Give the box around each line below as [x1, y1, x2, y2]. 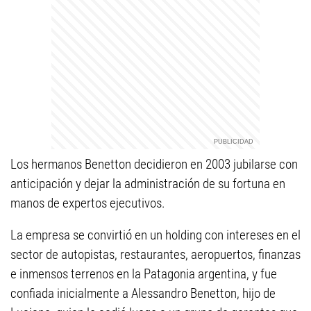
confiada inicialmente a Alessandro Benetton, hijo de [10, 285, 276, 302]
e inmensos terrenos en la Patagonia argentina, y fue [10, 266, 277, 283]
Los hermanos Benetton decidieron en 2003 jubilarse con [10, 156, 298, 173]
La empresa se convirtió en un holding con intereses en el [10, 227, 301, 244]
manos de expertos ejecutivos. [10, 195, 165, 212]
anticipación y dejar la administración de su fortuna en [10, 176, 285, 192]
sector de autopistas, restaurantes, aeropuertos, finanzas [10, 246, 301, 263]
